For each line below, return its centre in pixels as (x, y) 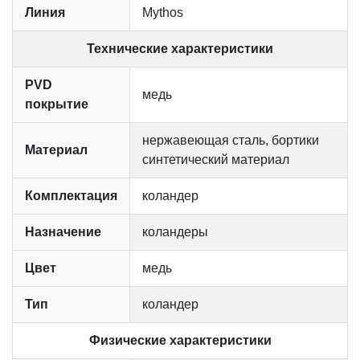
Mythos (163, 13)
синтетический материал (216, 160)
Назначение (63, 232)
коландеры (175, 232)
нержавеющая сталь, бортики (231, 141)
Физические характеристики (180, 341)
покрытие (57, 104)
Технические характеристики (180, 49)
